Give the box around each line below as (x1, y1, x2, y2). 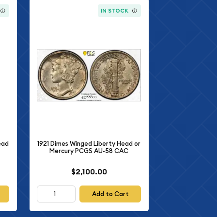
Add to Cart (92, 189, 129, 198)
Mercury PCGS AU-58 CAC (49, 147, 129, 155)
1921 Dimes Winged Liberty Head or (37, 139, 141, 148)
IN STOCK (101, 7, 129, 14)
